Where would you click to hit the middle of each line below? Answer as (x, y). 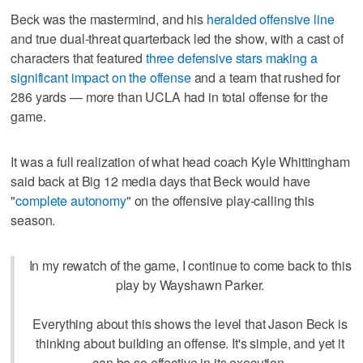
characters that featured (78, 58)
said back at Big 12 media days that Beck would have (161, 181)
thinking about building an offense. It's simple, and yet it (190, 343)
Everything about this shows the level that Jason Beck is (190, 323)
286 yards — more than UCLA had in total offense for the (169, 96)
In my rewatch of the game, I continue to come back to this (190, 265)
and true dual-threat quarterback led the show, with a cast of (177, 38)
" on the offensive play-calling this (220, 200)
